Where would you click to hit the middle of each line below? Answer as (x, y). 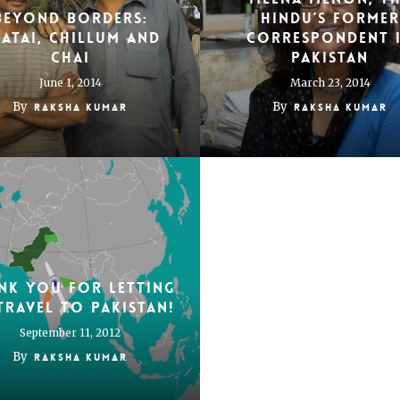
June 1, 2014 (70, 83)
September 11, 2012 (70, 333)
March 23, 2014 (330, 83)
